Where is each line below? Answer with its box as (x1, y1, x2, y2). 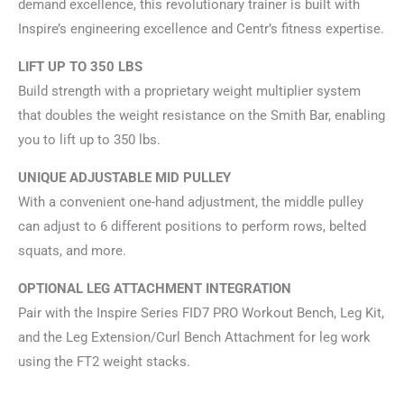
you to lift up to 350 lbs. (18, 132, 161, 149)
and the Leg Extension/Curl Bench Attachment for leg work (18, 329, 371, 346)
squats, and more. (18, 243, 126, 260)
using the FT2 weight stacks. (18, 353, 190, 371)
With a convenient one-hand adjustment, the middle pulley (18, 194, 363, 211)
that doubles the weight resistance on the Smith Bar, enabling (18, 107, 385, 124)
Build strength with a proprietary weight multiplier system (18, 83, 361, 100)
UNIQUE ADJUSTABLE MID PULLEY (18, 170, 234, 187)
